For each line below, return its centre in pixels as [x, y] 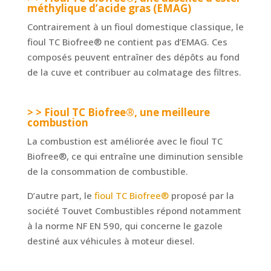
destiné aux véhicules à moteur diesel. [111, 241]
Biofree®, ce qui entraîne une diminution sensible [135, 156]
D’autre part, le [60, 196]
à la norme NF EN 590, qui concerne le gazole [125, 226]
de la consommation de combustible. [107, 171]
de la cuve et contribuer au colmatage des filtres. [134, 72]
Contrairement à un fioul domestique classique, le [135, 27]
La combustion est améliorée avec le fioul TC [125, 141]
